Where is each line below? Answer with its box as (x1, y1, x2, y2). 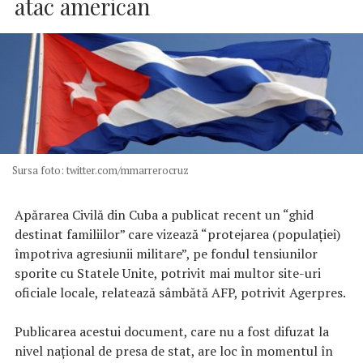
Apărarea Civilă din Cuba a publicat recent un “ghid (15, 205, 314, 224)
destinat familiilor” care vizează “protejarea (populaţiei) (15, 224, 340, 243)
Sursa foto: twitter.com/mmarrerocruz (11, 164, 189, 178)
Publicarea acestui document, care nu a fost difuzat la (15, 322, 329, 340)
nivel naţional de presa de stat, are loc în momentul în (15, 341, 333, 360)
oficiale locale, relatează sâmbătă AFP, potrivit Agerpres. (15, 283, 346, 301)
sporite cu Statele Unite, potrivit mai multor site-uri (15, 263, 321, 282)
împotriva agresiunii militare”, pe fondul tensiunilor (15, 244, 318, 263)
